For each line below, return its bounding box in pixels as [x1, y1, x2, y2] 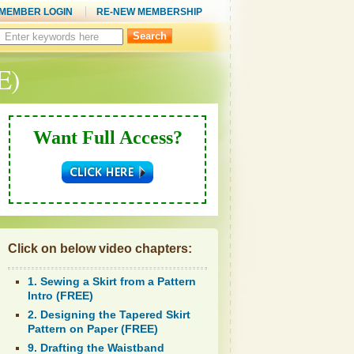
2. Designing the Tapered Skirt [28, 307, 191, 321]
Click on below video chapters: [8, 242, 192, 255]
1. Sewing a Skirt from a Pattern [28, 275, 197, 288]
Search [198, 28, 231, 40]
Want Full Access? [32, 127, 183, 148]
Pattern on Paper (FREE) [28, 322, 159, 335]
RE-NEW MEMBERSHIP [96, 6, 202, 17]
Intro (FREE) [28, 289, 94, 302]
